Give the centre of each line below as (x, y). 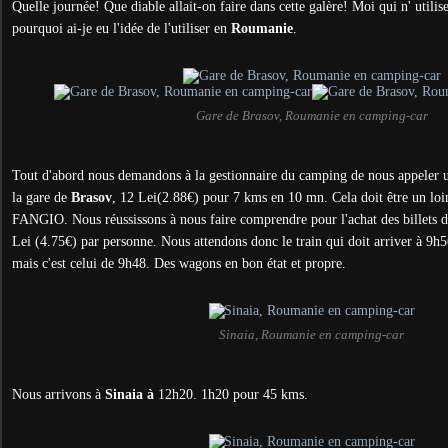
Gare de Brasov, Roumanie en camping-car (312, 115)
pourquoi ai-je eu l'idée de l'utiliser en (121, 28)
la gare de (41, 197)
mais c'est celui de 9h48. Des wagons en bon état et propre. (179, 263)
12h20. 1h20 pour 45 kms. (231, 394)
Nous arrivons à (58, 394)
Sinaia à (129, 394)
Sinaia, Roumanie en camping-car (312, 334)
